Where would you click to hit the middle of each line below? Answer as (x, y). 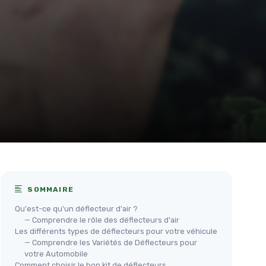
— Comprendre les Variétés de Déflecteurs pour (111, 242)
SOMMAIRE (50, 189)
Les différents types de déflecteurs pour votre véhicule (116, 231)
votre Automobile (56, 254)
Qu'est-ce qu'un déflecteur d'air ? (76, 208)
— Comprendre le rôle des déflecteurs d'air (102, 220)
